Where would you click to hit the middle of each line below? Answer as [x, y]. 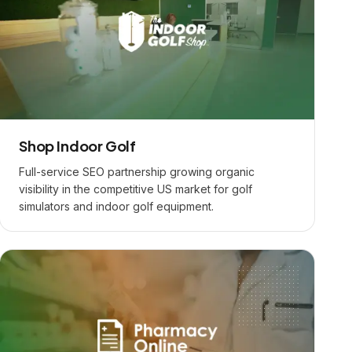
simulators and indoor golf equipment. [116, 206]
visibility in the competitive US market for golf [136, 189]
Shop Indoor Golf [78, 146]
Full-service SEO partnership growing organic [137, 172]
